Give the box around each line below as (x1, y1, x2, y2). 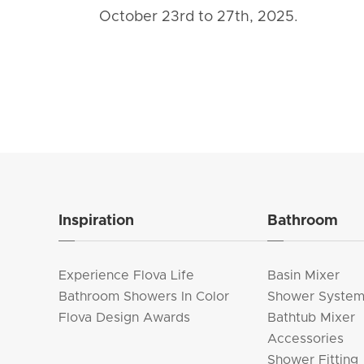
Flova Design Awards (58, 311, 190, 325)
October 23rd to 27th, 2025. (99, 10, 298, 25)
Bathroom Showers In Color (58, 290, 229, 304)
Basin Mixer (266, 269, 340, 283)
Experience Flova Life (58, 269, 194, 283)
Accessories (266, 332, 344, 346)
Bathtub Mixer (266, 311, 355, 325)
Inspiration (58, 214, 134, 229)
